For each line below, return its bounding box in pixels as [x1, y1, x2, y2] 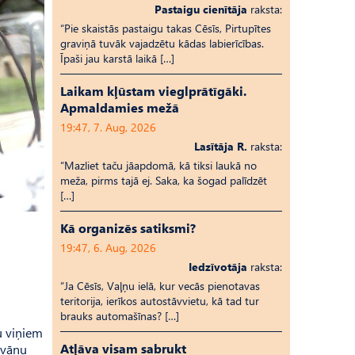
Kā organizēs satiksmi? [60, 219, 196, 236]
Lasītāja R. [194, 139, 247, 154]
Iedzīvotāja [189, 259, 247, 274]
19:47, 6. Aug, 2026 [60, 240, 156, 255]
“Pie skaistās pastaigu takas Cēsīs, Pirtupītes [60, 21, 271, 36]
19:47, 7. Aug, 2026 [60, 120, 156, 135]
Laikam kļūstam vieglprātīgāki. [60, 82, 246, 99]
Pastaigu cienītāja [155, 2, 247, 17]
